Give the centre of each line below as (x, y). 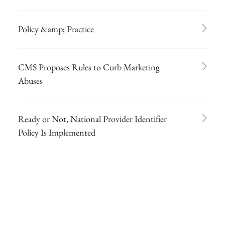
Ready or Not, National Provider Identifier (92, 119)
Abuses (30, 80)
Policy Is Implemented (57, 132)
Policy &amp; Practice (56, 29)
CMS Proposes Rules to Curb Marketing (89, 67)
